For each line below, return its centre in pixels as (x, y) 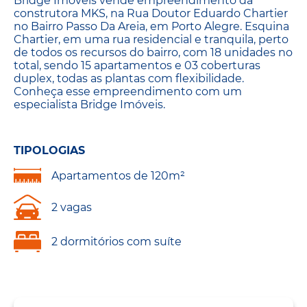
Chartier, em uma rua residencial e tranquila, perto (151, 39)
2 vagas (72, 208)
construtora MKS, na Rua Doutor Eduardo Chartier (151, 13)
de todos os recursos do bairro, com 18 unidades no (153, 52)
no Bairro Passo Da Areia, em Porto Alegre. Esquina (151, 26)
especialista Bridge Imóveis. (89, 105)
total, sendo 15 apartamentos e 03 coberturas (137, 65)
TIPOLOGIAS (49, 151)
